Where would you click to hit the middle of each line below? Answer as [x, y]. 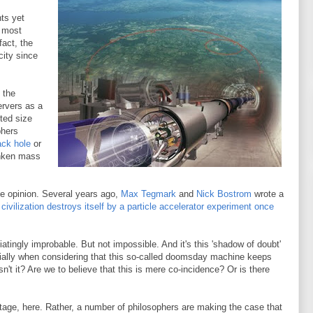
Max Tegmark [148, 194]
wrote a [268, 194]
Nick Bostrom [224, 194]
